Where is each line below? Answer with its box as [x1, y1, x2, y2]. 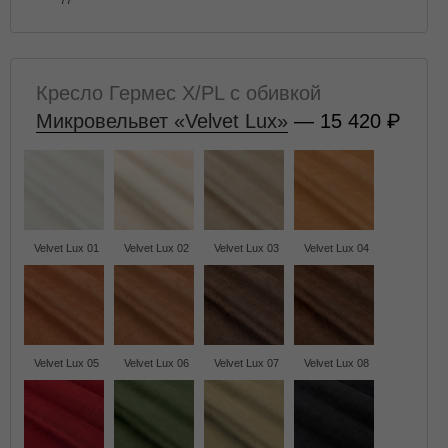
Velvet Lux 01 [33, 242, 99, 254]
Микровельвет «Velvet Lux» [36, 110, 288, 132]
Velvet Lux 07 [213, 357, 279, 369]
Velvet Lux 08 [303, 357, 369, 369]
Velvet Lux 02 [123, 242, 189, 254]
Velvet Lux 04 [303, 242, 369, 254]
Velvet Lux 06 [123, 357, 189, 369]
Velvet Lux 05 [33, 357, 99, 369]
